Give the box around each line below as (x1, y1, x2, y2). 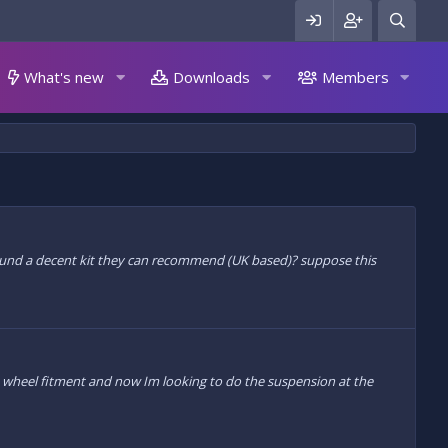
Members (321, 67, 389, 87)
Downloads (173, 67, 251, 87)
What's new (24, 67, 105, 87)
